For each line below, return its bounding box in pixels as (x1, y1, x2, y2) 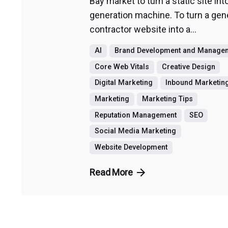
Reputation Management (94, 110, 177, 120)
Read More (90, 166, 133, 178)
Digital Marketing (94, 78, 153, 88)
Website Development (94, 142, 167, 152)
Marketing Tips (141, 95, 193, 104)
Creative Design (161, 62, 215, 71)
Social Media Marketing (94, 127, 176, 136)
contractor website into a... (90, 24, 197, 35)
